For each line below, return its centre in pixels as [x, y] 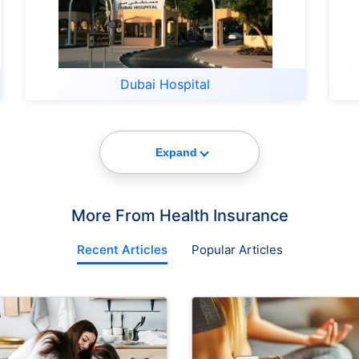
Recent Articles [122, 249]
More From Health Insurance [179, 215]
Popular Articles [237, 249]
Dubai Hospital [165, 84]
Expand [176, 152]
